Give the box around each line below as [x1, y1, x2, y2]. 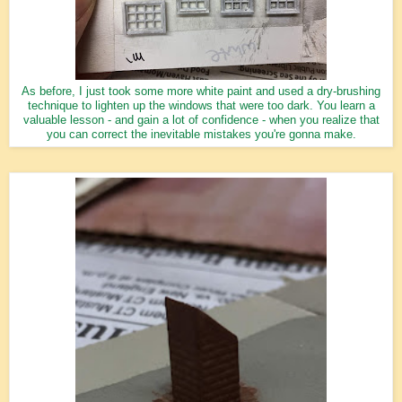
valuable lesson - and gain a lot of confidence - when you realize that [22, 113, 380, 127]
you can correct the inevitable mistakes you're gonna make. [46, 127, 356, 141]
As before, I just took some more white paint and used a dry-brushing [22, 84, 380, 98]
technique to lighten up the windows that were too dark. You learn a [27, 99, 375, 112]
